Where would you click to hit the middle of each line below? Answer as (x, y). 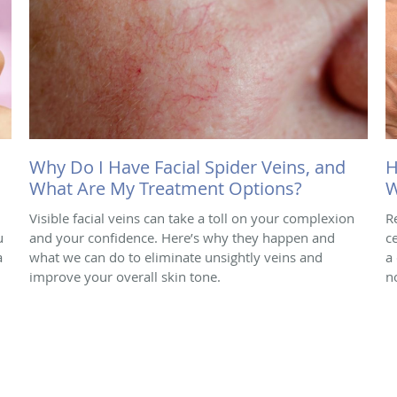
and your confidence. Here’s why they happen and (182, 237)
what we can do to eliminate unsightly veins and (176, 257)
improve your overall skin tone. (125, 276)
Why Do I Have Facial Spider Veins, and (187, 167)
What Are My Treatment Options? (166, 188)
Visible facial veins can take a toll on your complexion (192, 218)
